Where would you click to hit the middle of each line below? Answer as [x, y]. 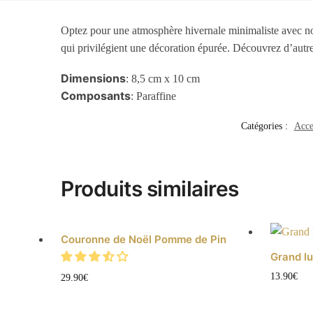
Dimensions [94, 79]
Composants [96, 96]
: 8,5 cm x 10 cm [163, 79]
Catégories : [265, 126]
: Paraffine [154, 96]
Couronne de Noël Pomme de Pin [144, 239]
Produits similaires [150, 188]
